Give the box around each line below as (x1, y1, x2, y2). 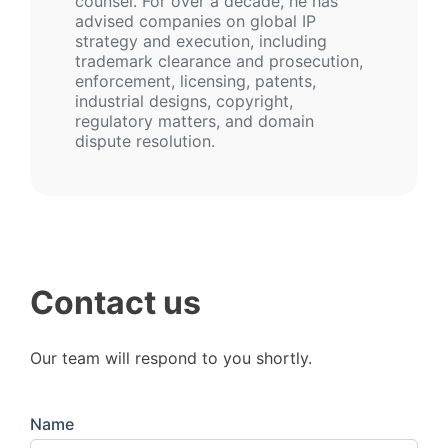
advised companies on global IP (75, 11, 316, 32)
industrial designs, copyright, (75, 91, 293, 112)
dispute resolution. (75, 131, 215, 152)
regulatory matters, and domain (75, 111, 314, 132)
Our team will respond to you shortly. (30, 348, 312, 369)
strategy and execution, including (75, 31, 327, 52)
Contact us (30, 282, 201, 322)
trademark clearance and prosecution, (75, 51, 363, 72)
